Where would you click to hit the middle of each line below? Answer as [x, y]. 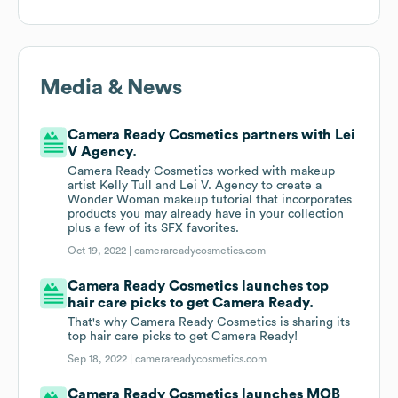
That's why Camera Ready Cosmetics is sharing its [209, 323]
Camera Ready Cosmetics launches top [199, 287]
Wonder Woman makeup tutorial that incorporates [210, 200]
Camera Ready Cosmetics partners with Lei [212, 135]
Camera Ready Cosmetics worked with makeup [202, 172]
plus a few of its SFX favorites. [154, 229]
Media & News [111, 88]
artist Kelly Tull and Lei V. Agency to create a [195, 186]
